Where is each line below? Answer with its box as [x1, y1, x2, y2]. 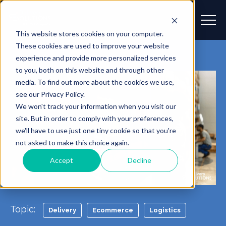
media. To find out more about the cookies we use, [15, 77, 174, 86]
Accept [50, 155, 74, 164]
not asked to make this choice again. [15, 138, 129, 147]
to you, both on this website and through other [15, 65, 164, 74]
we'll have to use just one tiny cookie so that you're [15, 126, 176, 135]
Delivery [48, 206, 76, 214]
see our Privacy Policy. [15, 89, 85, 98]
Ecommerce [92, 206, 133, 214]
